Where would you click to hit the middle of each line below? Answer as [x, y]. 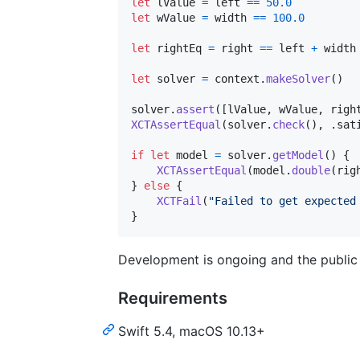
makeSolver [298, 78]
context [234, 78]
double [311, 170]
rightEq [179, 48]
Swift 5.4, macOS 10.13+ [192, 331]
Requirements [173, 298]
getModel [298, 155]
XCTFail [179, 200]
